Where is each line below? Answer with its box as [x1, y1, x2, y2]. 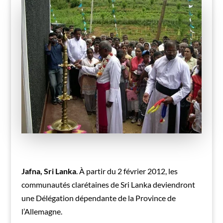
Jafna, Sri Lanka [21, 166, 76, 176]
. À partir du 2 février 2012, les [76, 166, 178, 176]
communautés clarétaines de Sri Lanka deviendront [21, 179, 195, 189]
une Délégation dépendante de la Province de [21, 193, 176, 203]
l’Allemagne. [21, 206, 62, 216]
